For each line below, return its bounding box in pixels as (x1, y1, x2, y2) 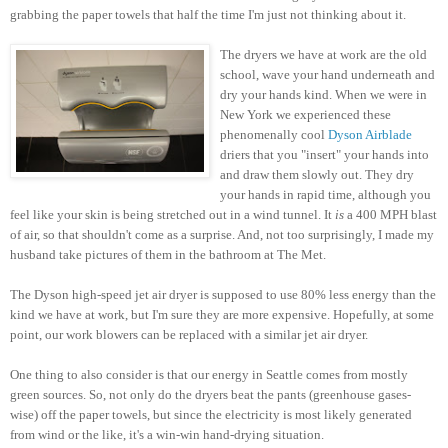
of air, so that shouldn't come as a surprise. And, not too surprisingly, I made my (10, 227, 434, 243)
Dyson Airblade (328, 127, 412, 143)
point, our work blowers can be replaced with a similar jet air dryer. (10, 327, 368, 343)
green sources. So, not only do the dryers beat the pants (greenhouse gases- (10, 387, 411, 403)
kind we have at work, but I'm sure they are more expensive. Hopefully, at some (10, 307, 434, 323)
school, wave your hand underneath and (220, 67, 435, 83)
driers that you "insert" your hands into (220, 147, 429, 163)
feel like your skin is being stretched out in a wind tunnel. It (10, 207, 335, 223)
